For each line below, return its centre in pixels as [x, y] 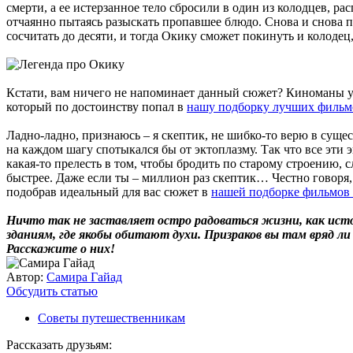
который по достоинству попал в [97, 106]
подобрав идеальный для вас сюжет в [109, 191]
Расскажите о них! [61, 248]
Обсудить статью [52, 291]
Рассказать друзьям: [59, 344]
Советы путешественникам [111, 318]
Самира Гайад [84, 277]
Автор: [25, 277]
